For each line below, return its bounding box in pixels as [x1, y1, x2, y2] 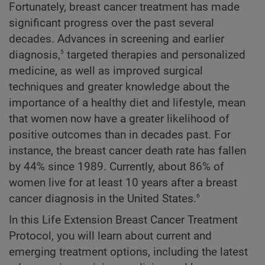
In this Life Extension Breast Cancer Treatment [9, 214, 238, 227]
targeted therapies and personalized [64, 49, 245, 62]
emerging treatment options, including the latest [9, 245, 248, 259]
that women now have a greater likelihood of [9, 112, 230, 126]
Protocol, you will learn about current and [9, 230, 212, 243]
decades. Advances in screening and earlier [9, 33, 224, 46]
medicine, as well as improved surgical [9, 64, 203, 78]
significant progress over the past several [9, 17, 214, 30]
